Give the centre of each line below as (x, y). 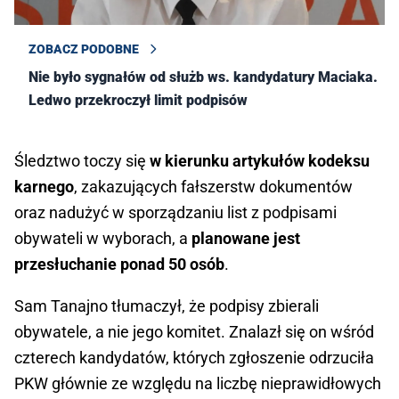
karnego (44, 187)
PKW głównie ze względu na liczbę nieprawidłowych (198, 384)
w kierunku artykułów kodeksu (260, 161)
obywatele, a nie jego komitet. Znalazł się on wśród (194, 332)
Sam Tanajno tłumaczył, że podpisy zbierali (167, 306)
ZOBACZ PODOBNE (84, 49)
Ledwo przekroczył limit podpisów (138, 101)
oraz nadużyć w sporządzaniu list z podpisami (175, 213)
